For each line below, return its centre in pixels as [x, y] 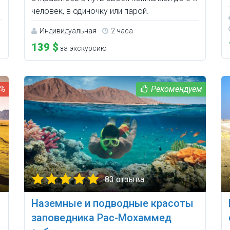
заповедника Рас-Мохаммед [102, 217]
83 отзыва [125, 179]
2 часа [122, 31]
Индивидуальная [68, 31]
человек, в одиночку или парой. [90, 11]
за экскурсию [83, 49]
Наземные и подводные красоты [113, 203]
